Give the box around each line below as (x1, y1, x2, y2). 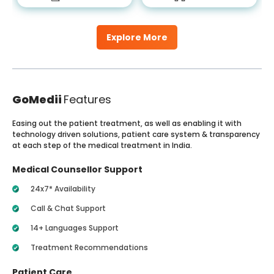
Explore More (106, 31, 168, 43)
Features (64, 92, 111, 107)
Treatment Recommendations (31, 242, 148, 253)
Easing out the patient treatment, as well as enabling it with (12, 118, 242, 128)
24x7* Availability (31, 183, 95, 194)
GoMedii (12, 92, 64, 107)
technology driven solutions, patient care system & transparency (12, 129, 260, 139)
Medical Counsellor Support (12, 163, 143, 176)
